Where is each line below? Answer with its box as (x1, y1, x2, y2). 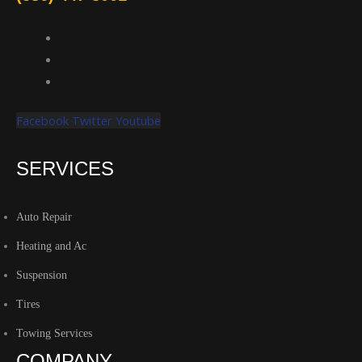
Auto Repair (16, 210, 72, 223)
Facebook (16, 112, 69, 128)
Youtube (116, 112, 161, 128)
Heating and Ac (16, 239, 86, 252)
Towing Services (16, 326, 92, 339)
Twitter (72, 112, 112, 128)
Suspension (16, 268, 67, 281)
